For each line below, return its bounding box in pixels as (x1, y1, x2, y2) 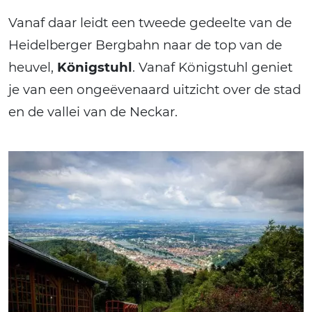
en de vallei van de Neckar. (8, 104, 178, 120)
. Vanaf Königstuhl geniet (132, 59, 292, 76)
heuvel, (8, 59, 57, 76)
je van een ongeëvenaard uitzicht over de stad (8, 81, 301, 98)
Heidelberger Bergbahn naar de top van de (8, 37, 282, 54)
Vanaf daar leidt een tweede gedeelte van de (8, 15, 292, 31)
